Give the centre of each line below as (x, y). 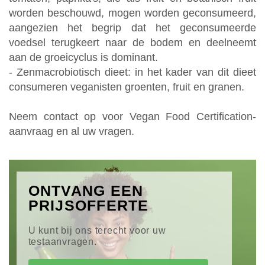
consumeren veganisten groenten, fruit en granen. (127, 87)
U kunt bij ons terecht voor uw (97, 230)
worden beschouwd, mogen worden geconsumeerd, (132, 13)
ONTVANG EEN (86, 190)
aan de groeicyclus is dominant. (83, 57)
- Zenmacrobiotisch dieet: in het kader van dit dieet (132, 72)
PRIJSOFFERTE (88, 205)
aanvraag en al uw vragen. (72, 131)
